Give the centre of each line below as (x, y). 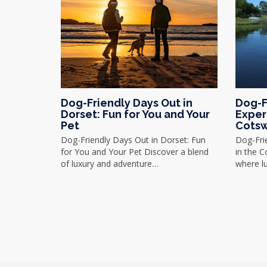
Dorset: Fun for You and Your (135, 114)
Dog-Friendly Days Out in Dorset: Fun (133, 140)
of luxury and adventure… (110, 164)
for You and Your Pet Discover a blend (135, 152)
